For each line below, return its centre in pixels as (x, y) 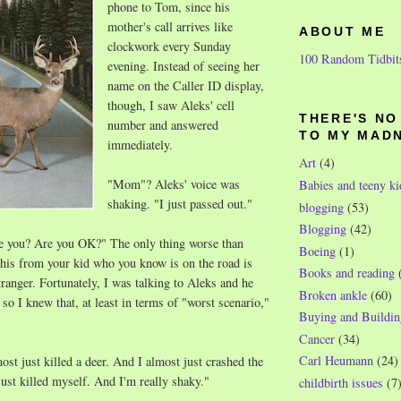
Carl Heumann (336, 361)
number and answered (163, 124)
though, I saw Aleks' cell (171, 105)
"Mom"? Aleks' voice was (174, 183)
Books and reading (347, 273)
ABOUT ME (342, 31)
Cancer (317, 338)
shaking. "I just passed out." (180, 203)
